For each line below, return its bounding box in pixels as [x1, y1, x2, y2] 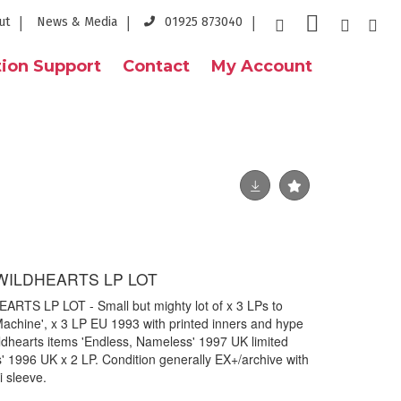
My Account [211, 56, 312, 76]
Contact [123, 56, 190, 76]
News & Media [37, 14, 117, 30]
